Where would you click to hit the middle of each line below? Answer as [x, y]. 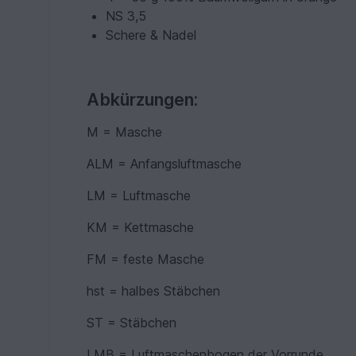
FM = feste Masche [170, 259]
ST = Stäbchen [148, 323]
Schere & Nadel [151, 35]
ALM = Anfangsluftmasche [180, 164]
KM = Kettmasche [157, 227]
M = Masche [149, 132]
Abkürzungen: [143, 99]
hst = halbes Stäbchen [154, 291]
